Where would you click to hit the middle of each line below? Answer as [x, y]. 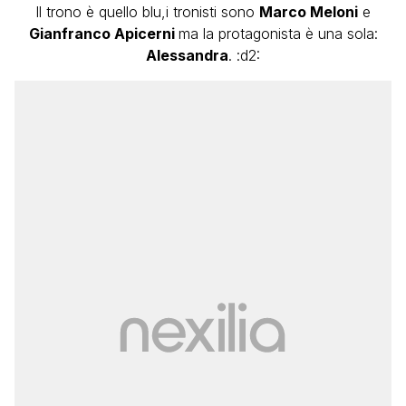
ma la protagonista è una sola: [278, 34]
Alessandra [187, 56]
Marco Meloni [309, 12]
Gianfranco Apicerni [103, 34]
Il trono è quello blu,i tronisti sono [147, 12]
